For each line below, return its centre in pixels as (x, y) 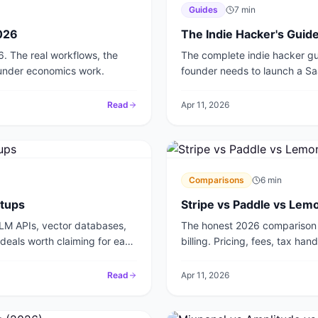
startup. (199, 257)
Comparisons (216, 180)
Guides (203, 10)
